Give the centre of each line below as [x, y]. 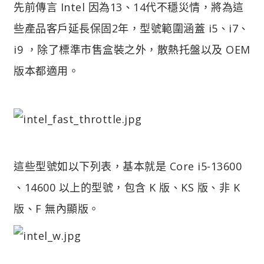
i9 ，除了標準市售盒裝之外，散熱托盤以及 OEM [132, 49]
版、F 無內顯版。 [57, 208]
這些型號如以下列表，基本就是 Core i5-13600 [128, 166]
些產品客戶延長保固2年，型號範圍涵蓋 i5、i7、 [131, 28]
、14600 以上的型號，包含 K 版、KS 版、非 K [127, 187]
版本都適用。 [46, 70]
